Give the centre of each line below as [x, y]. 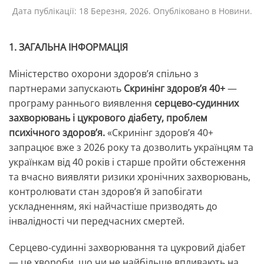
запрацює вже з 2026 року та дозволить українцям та [131, 148]
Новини [234, 11]
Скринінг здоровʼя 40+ [174, 89]
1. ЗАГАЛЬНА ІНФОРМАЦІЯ [68, 47]
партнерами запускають [66, 89]
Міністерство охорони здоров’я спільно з [104, 74]
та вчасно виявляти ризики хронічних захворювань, [130, 177]
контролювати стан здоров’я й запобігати [105, 192]
